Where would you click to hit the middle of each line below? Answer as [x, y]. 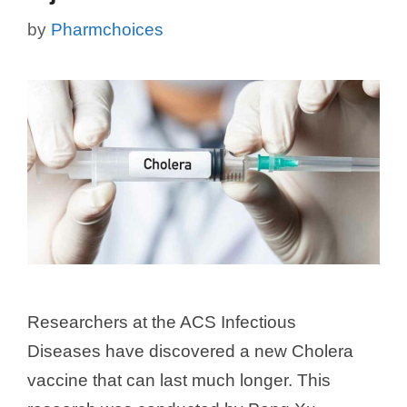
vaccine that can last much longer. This [179, 380]
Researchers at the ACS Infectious [162, 322]
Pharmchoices [107, 29]
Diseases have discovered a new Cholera [190, 351]
